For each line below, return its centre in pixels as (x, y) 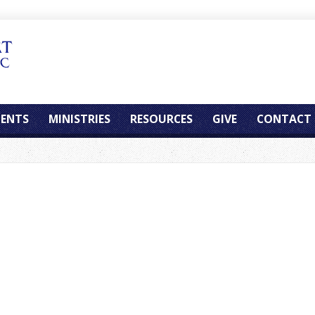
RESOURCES (161, 119)
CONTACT (284, 119)
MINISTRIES (79, 119)
